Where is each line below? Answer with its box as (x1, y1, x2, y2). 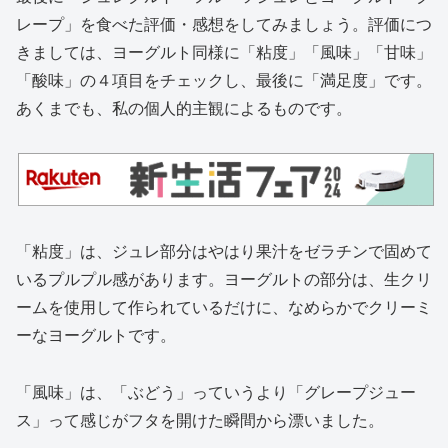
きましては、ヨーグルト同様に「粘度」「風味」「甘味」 (16, 40, 432, 64)
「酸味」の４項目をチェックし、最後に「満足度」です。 (16, 68, 432, 92)
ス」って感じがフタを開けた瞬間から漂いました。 (16, 407, 384, 431)
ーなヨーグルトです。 (16, 323, 176, 347)
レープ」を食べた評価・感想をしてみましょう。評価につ (16, 12, 432, 36)
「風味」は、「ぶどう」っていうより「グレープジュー (16, 379, 416, 403)
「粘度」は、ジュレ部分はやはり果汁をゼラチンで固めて (16, 239, 432, 263)
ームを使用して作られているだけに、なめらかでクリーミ (16, 295, 432, 319)
